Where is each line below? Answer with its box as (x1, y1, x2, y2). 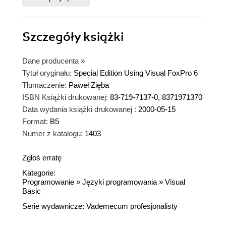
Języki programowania (82, 178, 157, 187)
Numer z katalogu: (22, 129, 83, 138)
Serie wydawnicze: (22, 202, 86, 211)
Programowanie (22, 178, 74, 187)
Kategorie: (22, 168, 55, 178)
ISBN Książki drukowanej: (22, 93, 108, 102)
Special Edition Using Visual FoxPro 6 (74, 69, 198, 78)
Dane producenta (22, 56, 79, 66)
